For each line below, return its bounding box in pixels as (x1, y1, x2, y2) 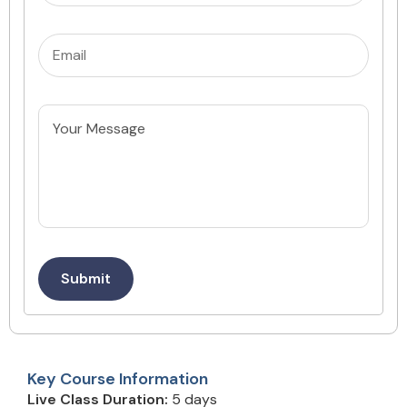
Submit (61, 269, 111, 289)
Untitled (37, 115, 90, 135)
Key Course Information (27, 368, 208, 391)
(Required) (71, 45, 141, 65)
